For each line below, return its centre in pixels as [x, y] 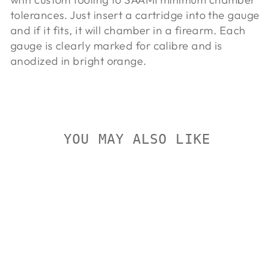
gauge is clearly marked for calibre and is [117, 45]
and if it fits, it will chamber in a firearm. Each [128, 30]
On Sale [30, 172]
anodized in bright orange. [79, 61]
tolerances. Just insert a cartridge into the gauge [135, 15]
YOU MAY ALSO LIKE [137, 139]
